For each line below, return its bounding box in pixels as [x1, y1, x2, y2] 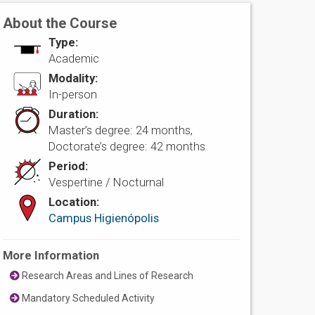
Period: [49, 159, 89, 174]
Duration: [49, 107, 99, 122]
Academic [49, 51, 100, 66]
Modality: [49, 71, 98, 86]
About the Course [3, 15, 117, 32]
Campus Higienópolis [49, 211, 160, 226]
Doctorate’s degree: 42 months [49, 139, 206, 154]
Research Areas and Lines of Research [20, 270, 194, 282]
